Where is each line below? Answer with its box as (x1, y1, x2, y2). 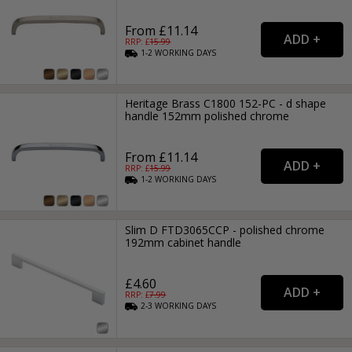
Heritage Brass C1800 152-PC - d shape (125, 96, 327, 112)
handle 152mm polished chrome (125, 108, 290, 124)
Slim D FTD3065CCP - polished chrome (125, 222, 325, 238)
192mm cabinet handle (125, 235, 242, 251)
